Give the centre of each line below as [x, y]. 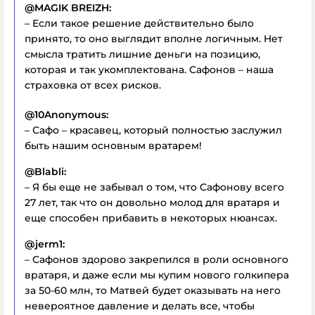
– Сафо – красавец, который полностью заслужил [153, 130]
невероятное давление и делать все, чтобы [140, 306]
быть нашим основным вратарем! [113, 146]
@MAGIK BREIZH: [68, 8]
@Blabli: [45, 172]
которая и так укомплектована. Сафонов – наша [149, 70]
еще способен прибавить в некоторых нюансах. [151, 218]
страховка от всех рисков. [93, 85]
